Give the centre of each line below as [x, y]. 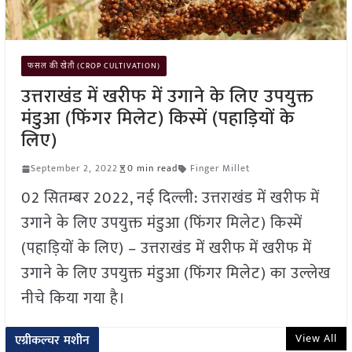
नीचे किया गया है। [73, 299]
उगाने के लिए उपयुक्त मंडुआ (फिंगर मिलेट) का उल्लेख [176, 274]
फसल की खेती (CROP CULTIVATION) [93, 66]
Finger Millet [220, 169]
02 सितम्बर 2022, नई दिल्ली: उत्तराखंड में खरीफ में [170, 198]
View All [317, 339]
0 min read [152, 169]
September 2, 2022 [74, 169]
